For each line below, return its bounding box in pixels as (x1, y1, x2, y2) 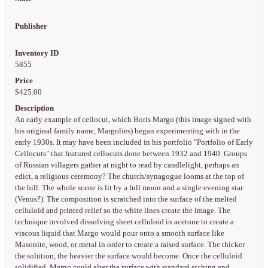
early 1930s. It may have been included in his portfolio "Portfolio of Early (14, 138, 253, 147)
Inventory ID (14, 49, 59, 58)
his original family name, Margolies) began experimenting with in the (14, 126, 240, 135)
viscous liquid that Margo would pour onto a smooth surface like (14, 229, 224, 237)
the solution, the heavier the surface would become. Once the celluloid (14, 251, 242, 260)
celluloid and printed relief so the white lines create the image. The (14, 206, 230, 215)
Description (14, 103, 54, 112)
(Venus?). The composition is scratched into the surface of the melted (14, 194, 237, 203)
